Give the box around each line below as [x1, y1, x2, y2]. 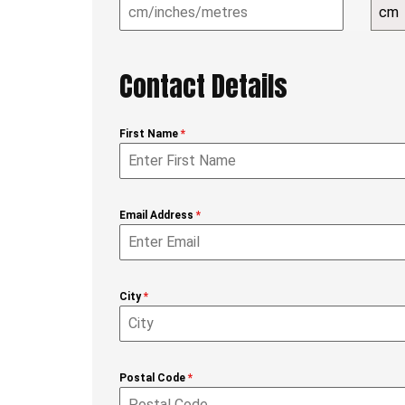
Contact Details [119, 66, 287, 108]
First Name [119, 127, 181, 141]
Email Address [119, 209, 196, 222]
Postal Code [119, 372, 188, 385]
